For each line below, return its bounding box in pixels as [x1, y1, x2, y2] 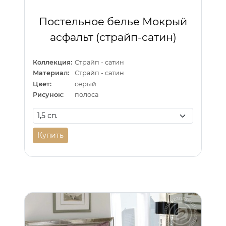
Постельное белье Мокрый [39, 15, 187, 28]
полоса [75, 91, 99, 99]
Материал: [33, 69, 69, 77]
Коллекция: [33, 59, 72, 67]
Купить [37, 131, 64, 140]
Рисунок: [33, 91, 64, 99]
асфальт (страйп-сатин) [49, 30, 177, 43]
